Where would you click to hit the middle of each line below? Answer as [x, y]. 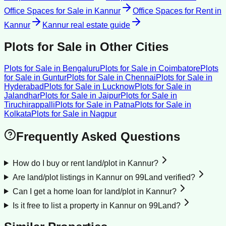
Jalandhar [22, 95]
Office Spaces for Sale [44, 11]
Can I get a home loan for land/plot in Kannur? [94, 191]
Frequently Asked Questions [98, 136]
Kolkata [18, 114]
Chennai [140, 77]
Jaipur [109, 95]
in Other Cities [125, 46]
